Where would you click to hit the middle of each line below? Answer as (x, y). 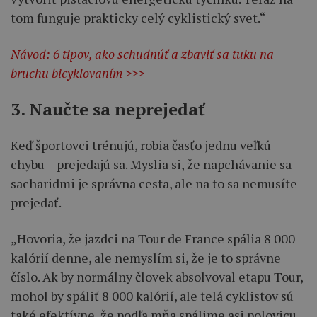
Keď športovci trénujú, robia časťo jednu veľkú (141, 145)
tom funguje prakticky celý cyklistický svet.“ (138, 17)
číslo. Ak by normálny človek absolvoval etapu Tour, (157, 276)
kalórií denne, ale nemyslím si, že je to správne (146, 257)
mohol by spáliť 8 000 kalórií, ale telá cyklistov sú (152, 295)
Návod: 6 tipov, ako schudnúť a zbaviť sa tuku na (142, 53)
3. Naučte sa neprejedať (108, 109)
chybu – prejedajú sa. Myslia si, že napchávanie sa (151, 164)
